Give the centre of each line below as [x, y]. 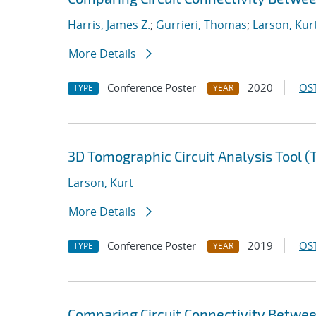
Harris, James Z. [109, 25]
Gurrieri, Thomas [201, 25]
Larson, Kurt [101, 183]
